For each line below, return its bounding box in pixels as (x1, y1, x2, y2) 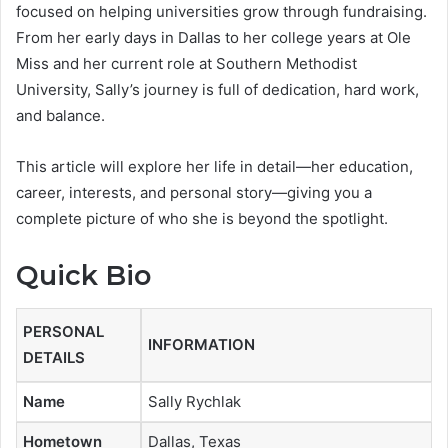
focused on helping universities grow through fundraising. (16, 2, 427, 22)
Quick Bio (16, 259, 151, 293)
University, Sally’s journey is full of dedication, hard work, (16, 80, 419, 100)
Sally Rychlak (148, 391, 241, 411)
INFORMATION (148, 334, 255, 354)
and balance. (16, 106, 105, 126)
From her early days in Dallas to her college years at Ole (16, 28, 411, 48)
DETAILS (23, 347, 85, 367)
